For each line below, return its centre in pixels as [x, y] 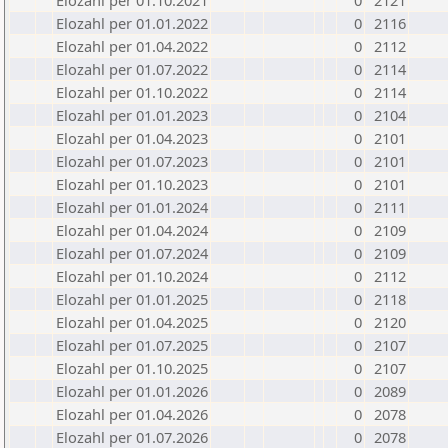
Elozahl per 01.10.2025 [132, 368]
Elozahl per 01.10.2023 [132, 184]
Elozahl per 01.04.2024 [132, 230]
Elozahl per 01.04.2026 [132, 414]
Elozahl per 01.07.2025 [132, 345]
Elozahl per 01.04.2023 [132, 138]
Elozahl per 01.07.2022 [132, 69]
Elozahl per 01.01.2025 [132, 299]
